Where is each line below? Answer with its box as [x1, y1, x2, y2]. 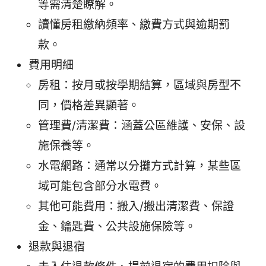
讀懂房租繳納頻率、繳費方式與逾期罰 [38, 18, 230, 32]
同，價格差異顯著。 [38, 99, 140, 113]
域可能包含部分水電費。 [38, 179, 162, 194]
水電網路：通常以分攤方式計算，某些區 [38, 159, 241, 173]
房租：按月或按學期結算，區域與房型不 [38, 78, 241, 93]
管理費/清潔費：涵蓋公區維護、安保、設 [38, 119, 245, 133]
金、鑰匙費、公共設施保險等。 [38, 220, 196, 234]
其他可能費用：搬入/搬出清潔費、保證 [38, 199, 234, 214]
